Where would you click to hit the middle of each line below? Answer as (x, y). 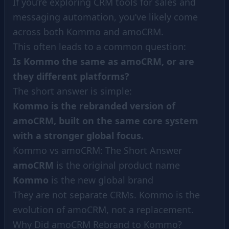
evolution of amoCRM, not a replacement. (103, 210)
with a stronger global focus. (78, 135)
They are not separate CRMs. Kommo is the (106, 195)
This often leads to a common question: (99, 47)
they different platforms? (71, 76)
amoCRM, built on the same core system (106, 121)
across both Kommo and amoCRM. (88, 32)
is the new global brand (101, 180)
